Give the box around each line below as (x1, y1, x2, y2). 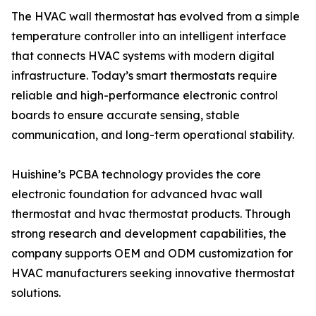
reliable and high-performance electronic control (11, 88, 278, 102)
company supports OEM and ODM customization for (11, 246, 293, 260)
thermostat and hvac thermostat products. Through (11, 207, 291, 221)
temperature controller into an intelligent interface (11, 29, 286, 43)
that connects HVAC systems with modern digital (11, 49, 274, 63)
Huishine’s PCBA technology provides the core (11, 167, 261, 181)
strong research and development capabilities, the (11, 226, 286, 241)
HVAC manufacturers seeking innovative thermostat (11, 266, 295, 280)
